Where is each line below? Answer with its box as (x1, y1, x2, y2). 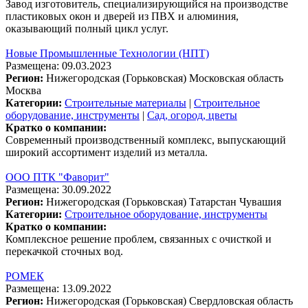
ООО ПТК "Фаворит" (5, 170, 109, 183)
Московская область (189, 71, 283, 84)
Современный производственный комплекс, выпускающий (5, 133, 286, 146)
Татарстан (189, 195, 236, 208)
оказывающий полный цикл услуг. (5, 22, 168, 34)
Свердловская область (189, 294, 293, 307)
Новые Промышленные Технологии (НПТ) (5, 47, 209, 59)
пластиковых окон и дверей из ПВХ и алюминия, (5, 10, 239, 22)
